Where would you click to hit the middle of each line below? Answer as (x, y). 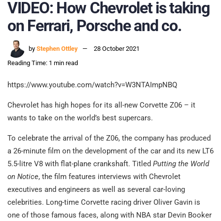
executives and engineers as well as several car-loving (96, 190)
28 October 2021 (117, 49)
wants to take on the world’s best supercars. (80, 118)
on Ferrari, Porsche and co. (94, 25)
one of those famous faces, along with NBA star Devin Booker (110, 215)
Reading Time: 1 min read (43, 63)
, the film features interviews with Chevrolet (110, 177)
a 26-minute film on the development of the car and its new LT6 (110, 151)
